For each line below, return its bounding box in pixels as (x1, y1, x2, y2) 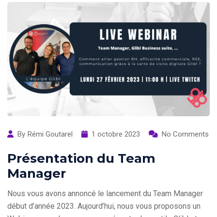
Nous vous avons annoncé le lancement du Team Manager (7, 188, 203, 198)
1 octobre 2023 (92, 129, 140, 139)
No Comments (162, 129, 209, 139)
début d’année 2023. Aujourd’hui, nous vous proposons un (7, 201, 201, 211)
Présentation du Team (7, 150, 155, 166)
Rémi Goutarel (28, 129, 73, 139)
